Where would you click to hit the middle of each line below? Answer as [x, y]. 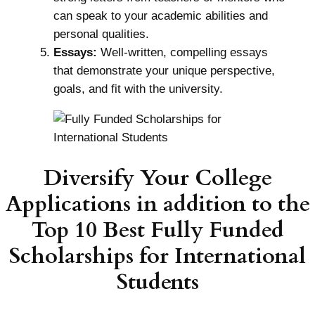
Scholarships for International [157, 256]
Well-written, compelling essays [182, 53]
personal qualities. [101, 34]
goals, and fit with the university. [138, 89]
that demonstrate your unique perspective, [164, 71]
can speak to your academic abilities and [160, 16]
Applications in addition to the [157, 204]
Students [157, 282]
